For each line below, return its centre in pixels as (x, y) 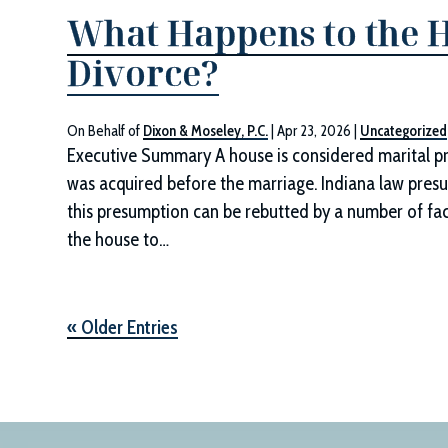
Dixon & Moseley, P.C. (206, 131)
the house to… (118, 239)
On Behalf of (105, 131)
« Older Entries (123, 327)
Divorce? (143, 73)
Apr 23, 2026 (314, 131)
